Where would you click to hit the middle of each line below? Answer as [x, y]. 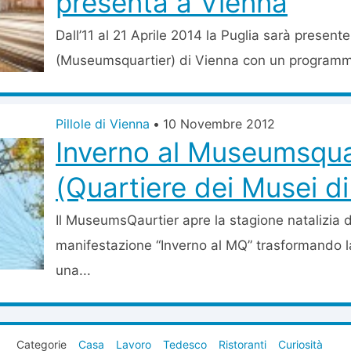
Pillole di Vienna [103, 124]
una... [73, 270]
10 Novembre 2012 [219, 124]
